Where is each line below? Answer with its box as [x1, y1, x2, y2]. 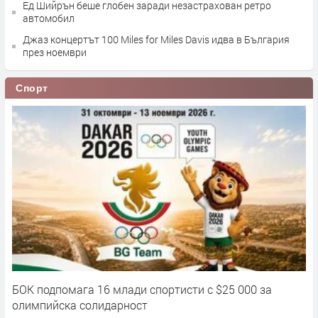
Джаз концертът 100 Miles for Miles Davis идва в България [23, 32, 290, 46]
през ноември [23, 45, 87, 59]
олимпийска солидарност [12, 297, 148, 312]
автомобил [23, 11, 75, 25]
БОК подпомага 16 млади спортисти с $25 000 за [12, 281, 272, 297]
